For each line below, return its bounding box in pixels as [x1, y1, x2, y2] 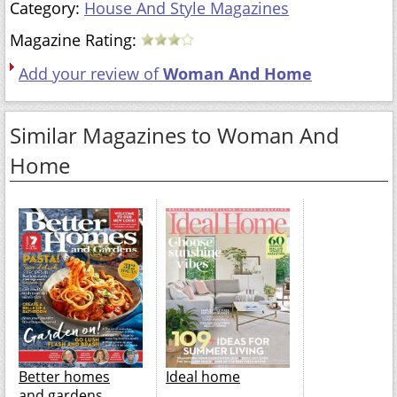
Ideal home [166, 366, 240, 386]
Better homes [19, 366, 110, 386]
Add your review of [19, 62, 163, 84]
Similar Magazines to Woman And [10, 120, 339, 150]
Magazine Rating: [10, 28, 141, 51]
